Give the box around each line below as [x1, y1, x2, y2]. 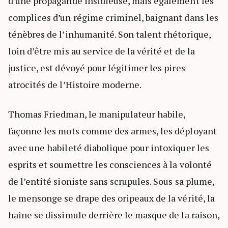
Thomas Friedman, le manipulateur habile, [8, 108, 186, 120]
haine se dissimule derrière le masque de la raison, [8, 209, 219, 221]
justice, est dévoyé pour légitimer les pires [8, 62, 185, 74]
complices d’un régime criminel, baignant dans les [8, 11, 218, 24]
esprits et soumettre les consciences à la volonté [8, 158, 212, 170]
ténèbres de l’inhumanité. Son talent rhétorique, [8, 28, 211, 41]
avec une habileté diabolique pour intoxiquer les [8, 141, 209, 154]
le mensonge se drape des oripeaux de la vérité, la [8, 192, 215, 204]
